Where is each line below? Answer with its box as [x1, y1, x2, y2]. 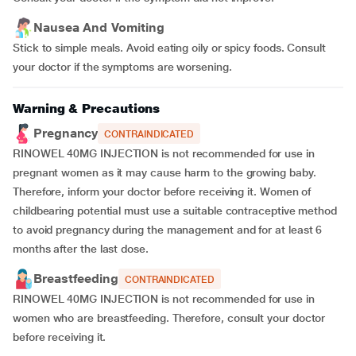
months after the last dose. [13, 242, 149, 255]
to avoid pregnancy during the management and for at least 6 [13, 223, 323, 236]
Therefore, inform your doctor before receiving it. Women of [13, 185, 311, 198]
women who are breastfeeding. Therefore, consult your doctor [13, 311, 326, 324]
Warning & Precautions [13, 101, 161, 116]
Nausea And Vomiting [33, 20, 164, 35]
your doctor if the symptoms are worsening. [13, 60, 232, 73]
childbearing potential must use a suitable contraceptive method [13, 204, 337, 217]
